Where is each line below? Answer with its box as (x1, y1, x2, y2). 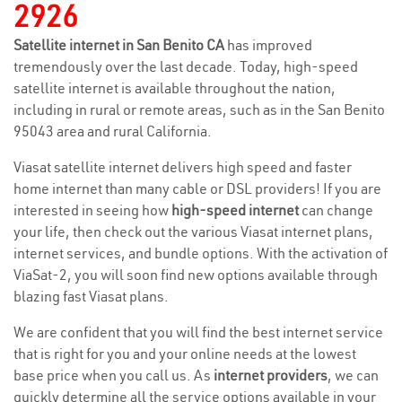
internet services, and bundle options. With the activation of (13, 244, 388, 262)
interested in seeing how (13, 201, 171, 219)
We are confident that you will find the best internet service (13, 323, 383, 341)
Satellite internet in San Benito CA (13, 36, 227, 54)
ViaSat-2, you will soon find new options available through (13, 266, 378, 284)
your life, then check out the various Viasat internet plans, (13, 223, 373, 240)
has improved (227, 36, 312, 54)
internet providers (214, 366, 328, 384)
